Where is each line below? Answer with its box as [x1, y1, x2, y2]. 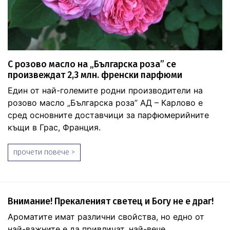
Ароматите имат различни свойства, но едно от [8, 212, 204, 222]
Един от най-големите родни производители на [8, 85, 203, 96]
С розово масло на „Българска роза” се [8, 59, 176, 70]
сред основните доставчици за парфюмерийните [8, 110, 209, 121]
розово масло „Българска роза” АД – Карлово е [8, 98, 203, 108]
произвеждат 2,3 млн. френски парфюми [8, 70, 182, 81]
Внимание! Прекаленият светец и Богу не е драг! [8, 196, 214, 207]
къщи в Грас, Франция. [8, 122, 101, 133]
